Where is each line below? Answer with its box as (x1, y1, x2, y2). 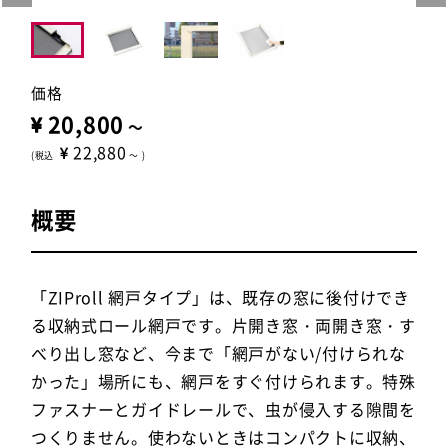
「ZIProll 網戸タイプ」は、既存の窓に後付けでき (30, 284, 410, 309)
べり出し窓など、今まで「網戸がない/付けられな (30, 340, 406, 365)
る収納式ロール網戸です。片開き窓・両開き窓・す (30, 312, 416, 337)
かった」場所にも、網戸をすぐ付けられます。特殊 (30, 368, 416, 393)
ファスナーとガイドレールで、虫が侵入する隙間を (30, 396, 416, 421)
